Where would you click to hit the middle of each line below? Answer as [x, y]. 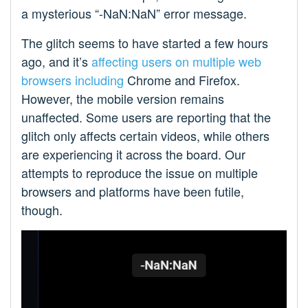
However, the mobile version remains [123, 99]
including [99, 80]
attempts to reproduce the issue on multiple [140, 173]
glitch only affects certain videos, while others [145, 136]
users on [165, 62]
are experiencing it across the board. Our [133, 154]
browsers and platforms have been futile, [133, 191]
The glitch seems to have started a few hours [145, 43]
